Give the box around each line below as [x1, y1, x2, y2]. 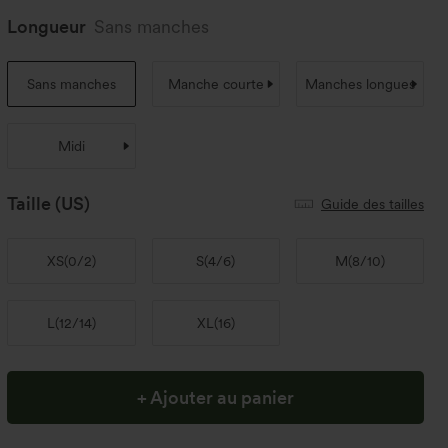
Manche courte [167, 76, 264, 92]
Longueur [7, 16, 87, 37]
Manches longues [304, 76, 415, 92]
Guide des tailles [320, 195, 424, 212]
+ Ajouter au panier [137, 386, 295, 408]
